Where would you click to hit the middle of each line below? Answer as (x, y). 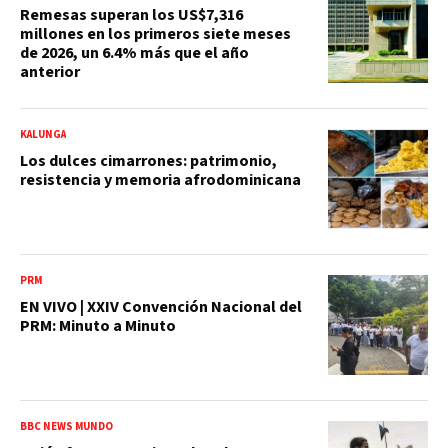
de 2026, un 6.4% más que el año (134, 52)
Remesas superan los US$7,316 (131, 14)
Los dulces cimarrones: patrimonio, (148, 160)
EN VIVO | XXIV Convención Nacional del (161, 306)
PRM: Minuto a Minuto (98, 325)
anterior (50, 71)
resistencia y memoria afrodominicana (160, 179)
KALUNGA (43, 134)
